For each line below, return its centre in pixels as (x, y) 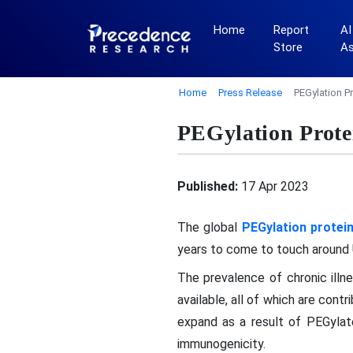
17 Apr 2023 (273, 186)
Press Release (250, 93)
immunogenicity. (221, 344)
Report (291, 30)
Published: (207, 186)
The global (209, 227)
